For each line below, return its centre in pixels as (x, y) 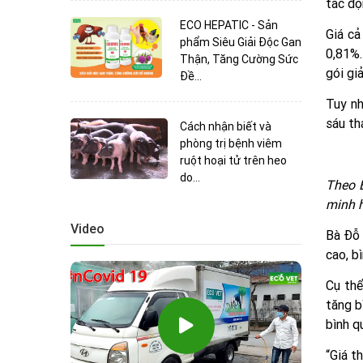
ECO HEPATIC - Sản (229, 25)
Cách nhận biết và (226, 126)
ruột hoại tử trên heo (233, 160)
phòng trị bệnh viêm (231, 143)
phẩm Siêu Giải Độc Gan (241, 42)
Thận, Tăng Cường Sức (239, 59)
